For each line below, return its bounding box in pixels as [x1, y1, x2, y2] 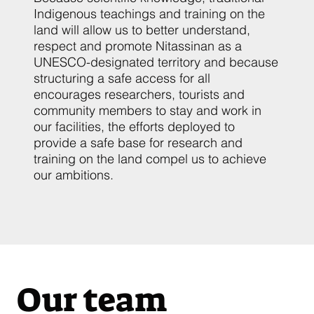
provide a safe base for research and [34, 135, 243, 151]
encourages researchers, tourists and [34, 86, 245, 102]
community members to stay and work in [34, 102, 261, 118]
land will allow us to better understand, [34, 22, 250, 38]
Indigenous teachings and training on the [34, 6, 265, 22]
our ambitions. [34, 167, 114, 183]
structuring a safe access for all [34, 70, 210, 86]
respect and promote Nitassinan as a [34, 38, 242, 54]
